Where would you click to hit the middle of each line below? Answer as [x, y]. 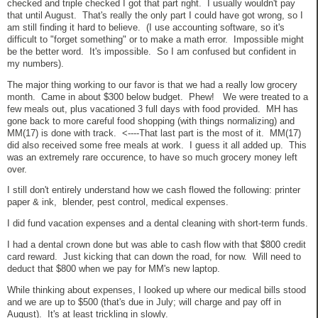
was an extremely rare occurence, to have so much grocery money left [152, 157]
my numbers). [35, 63]
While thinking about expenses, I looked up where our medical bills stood [157, 290]
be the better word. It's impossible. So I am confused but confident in [152, 51]
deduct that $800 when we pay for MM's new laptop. [114, 268]
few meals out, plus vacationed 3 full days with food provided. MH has [153, 109]
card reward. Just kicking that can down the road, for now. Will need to [154, 256]
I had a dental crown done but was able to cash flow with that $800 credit [157, 244]
